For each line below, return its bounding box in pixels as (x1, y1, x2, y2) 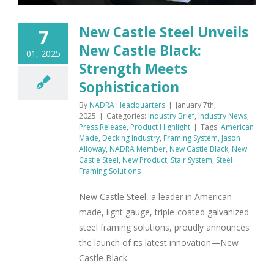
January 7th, (176, 100, 216, 111)
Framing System (163, 133, 218, 144)
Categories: (106, 111, 148, 122)
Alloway (79, 144, 106, 155)
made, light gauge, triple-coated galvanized (79, 206, 249, 218)
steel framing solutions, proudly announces (79, 221, 250, 234)
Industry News (198, 111, 247, 122)
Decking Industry (102, 133, 160, 144)
